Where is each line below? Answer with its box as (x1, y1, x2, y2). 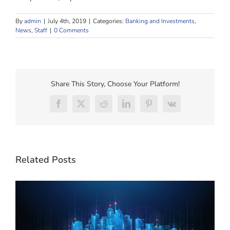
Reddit (103, 103, 124, 111)
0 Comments (54, 26, 89, 34)
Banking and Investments (125, 16, 195, 25)
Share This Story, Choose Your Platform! (50, 79, 180, 89)
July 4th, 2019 (48, 16, 86, 25)
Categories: (93, 16, 125, 25)
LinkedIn (125, 103, 155, 111)
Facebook (57, 103, 89, 111)
